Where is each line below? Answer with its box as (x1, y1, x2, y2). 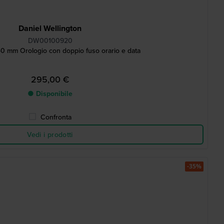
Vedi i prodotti (27, 129, 73, 139)
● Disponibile (27, 88, 72, 98)
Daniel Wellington (18, 22, 81, 34)
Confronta (40, 112, 71, 122)
